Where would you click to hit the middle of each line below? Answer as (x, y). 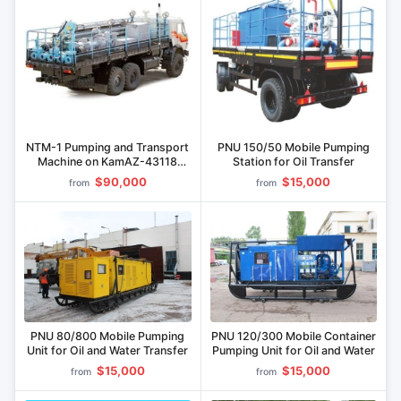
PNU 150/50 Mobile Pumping (293, 148)
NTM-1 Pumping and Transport (108, 148)
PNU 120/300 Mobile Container (293, 337)
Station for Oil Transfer (293, 162)
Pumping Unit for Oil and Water (293, 351)
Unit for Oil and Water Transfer (108, 351)
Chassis (108, 176)
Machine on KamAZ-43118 (108, 162)
